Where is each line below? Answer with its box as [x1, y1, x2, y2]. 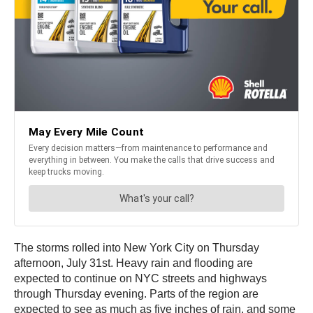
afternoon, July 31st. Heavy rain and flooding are [14, 257, 253, 270]
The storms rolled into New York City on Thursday [14, 242, 259, 254]
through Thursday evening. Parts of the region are [14, 288, 259, 300]
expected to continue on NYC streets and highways [14, 272, 267, 285]
